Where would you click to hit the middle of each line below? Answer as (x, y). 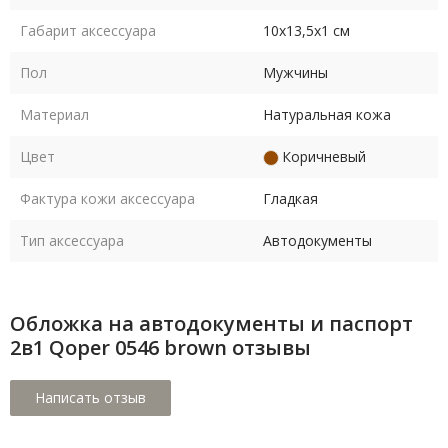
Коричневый (324, 157)
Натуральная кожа (327, 115)
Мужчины (295, 73)
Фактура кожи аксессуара (107, 199)
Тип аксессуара (72, 241)
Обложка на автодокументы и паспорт (211, 324)
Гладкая (290, 199)
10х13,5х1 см (306, 31)
